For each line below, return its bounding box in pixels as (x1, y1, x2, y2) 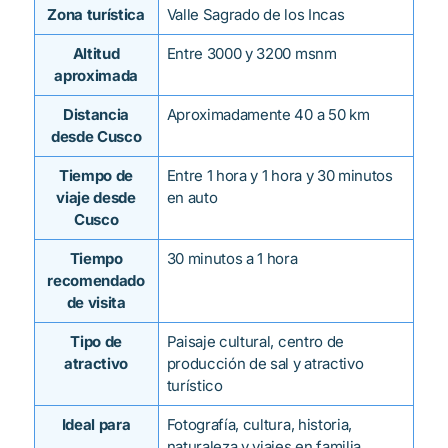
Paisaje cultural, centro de (166, 332, 344, 352)
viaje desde (56, 188, 136, 208)
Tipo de (70, 332, 122, 352)
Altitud (72, 44, 120, 64)
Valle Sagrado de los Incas (166, 5, 345, 25)
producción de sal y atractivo (166, 354, 364, 374)
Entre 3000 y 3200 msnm (166, 44, 337, 64)
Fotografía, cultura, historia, (166, 415, 352, 435)
